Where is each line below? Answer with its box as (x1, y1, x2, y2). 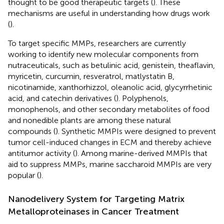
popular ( (8, 170, 39, 180)
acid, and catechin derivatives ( (8, 93, 116, 103)
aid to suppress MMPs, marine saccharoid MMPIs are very (8, 159, 211, 169)
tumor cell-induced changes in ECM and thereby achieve (8, 137, 211, 147)
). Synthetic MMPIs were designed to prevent (55, 126, 216, 136)
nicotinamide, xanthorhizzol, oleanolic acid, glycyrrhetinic (8, 82, 212, 92)
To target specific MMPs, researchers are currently (8, 38, 186, 48)
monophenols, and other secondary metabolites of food (8, 104, 209, 114)
